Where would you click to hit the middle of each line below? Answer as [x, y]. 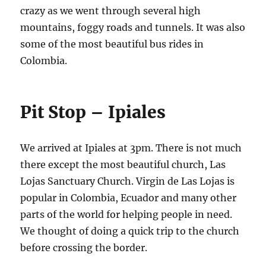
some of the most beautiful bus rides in [112, 44]
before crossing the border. [84, 248]
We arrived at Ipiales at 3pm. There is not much [131, 148]
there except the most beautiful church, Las [123, 165]
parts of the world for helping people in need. [126, 215]
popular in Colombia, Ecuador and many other [129, 198]
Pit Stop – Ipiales [93, 113]
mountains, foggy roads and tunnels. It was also [133, 28]
